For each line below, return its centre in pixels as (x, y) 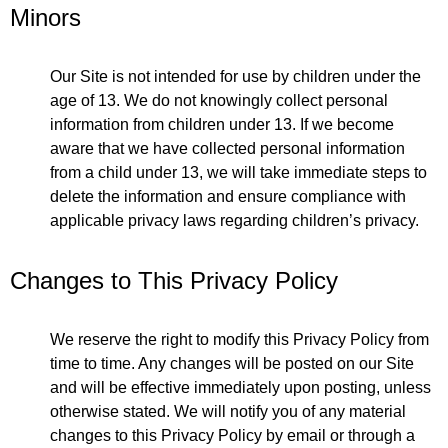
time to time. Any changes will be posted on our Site (232, 363)
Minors (45, 17)
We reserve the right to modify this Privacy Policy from (239, 339)
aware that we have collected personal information (227, 148)
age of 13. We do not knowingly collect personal (219, 100)
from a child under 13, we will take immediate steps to (238, 172)
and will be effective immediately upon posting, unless (240, 387)
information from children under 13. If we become (222, 124)
